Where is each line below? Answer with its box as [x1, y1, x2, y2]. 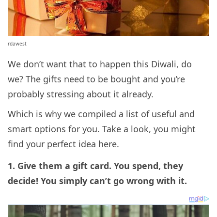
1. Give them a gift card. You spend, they [8, 159, 183, 171]
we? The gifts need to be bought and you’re [8, 73, 185, 85]
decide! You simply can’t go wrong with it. [8, 174, 187, 186]
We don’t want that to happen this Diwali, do [8, 58, 192, 70]
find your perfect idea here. [8, 138, 119, 150]
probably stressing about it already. [8, 88, 154, 100]
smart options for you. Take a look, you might [8, 123, 196, 135]
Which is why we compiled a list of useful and [8, 108, 195, 120]
